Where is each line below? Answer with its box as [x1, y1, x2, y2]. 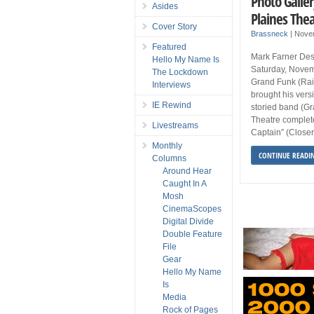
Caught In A [163, 178, 206, 189]
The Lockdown [152, 67, 208, 77]
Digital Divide [163, 216, 214, 226]
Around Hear [163, 165, 212, 176]
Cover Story [152, 21, 197, 32]
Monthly [152, 140, 182, 151]
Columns [152, 153, 186, 163]
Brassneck [251, 29, 289, 38]
